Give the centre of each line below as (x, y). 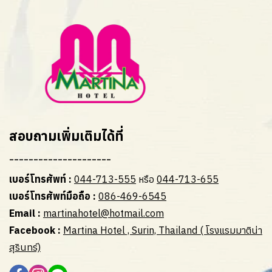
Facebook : (35, 230)
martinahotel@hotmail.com (104, 213)
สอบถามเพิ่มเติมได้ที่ (66, 136)
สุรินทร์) (25, 247)
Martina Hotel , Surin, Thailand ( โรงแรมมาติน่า (163, 230)
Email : (25, 213)
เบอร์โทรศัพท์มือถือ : (54, 196)
